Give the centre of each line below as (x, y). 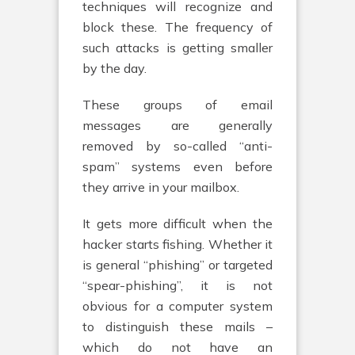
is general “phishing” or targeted (177, 265)
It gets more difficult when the (177, 223)
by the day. (115, 68)
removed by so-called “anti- (177, 146)
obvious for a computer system (177, 306)
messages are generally (177, 125)
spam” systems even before (177, 166)
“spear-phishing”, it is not (177, 285)
